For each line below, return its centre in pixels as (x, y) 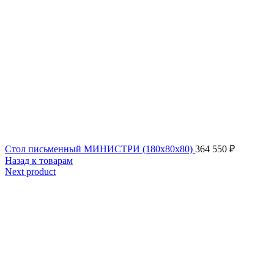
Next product (30, 172)
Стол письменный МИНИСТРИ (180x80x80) (100, 149)
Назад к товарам (39, 161)
